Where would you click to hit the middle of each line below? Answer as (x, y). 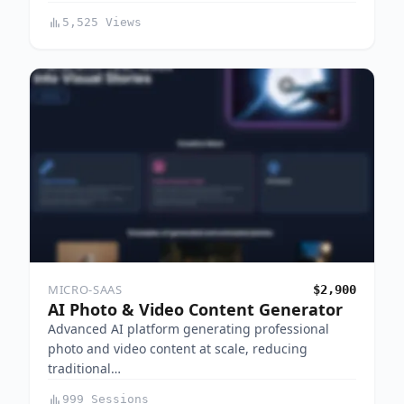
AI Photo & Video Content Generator (195, 310)
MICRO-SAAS (85, 290)
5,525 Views (102, 23)
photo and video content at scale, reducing (178, 349)
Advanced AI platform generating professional (188, 329)
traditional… (84, 369)
